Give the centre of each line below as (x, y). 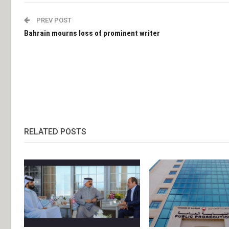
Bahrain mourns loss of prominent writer (92, 33)
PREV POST (53, 20)
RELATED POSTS (55, 132)
